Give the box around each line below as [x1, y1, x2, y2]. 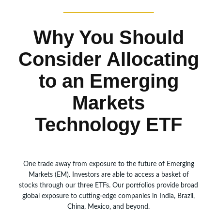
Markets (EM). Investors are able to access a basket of [28, 171, 189, 178]
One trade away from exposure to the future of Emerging [23, 160, 194, 168]
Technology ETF [35, 113, 182, 135]
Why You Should [33, 26, 184, 48]
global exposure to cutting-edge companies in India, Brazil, [22, 192, 195, 200]
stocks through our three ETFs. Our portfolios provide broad [19, 182, 198, 189]
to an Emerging [38, 70, 179, 92]
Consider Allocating [18, 48, 199, 70]
